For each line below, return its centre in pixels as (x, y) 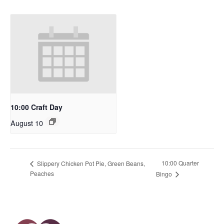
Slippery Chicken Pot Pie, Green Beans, (90, 163)
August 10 (27, 122)
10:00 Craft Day (36, 107)
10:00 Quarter (180, 163)
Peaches (42, 173)
